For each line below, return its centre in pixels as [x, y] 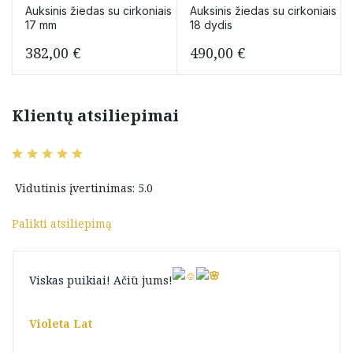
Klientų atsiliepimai [95, 115]
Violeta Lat [61, 323]
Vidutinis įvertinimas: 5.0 [82, 188]
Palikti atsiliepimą [62, 223]
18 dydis [211, 25]
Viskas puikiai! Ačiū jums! [101, 281]
